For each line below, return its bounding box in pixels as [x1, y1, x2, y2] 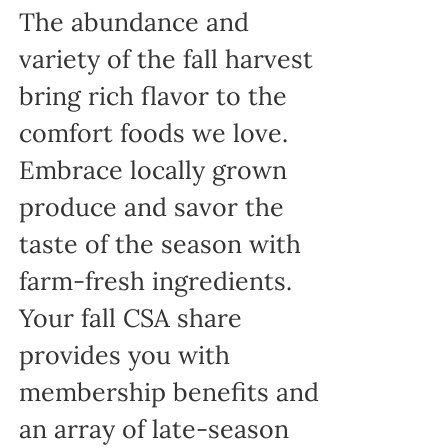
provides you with [18, 339, 230, 372]
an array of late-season [18, 413, 289, 446]
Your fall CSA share [18, 302, 242, 335]
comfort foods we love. [18, 117, 288, 150]
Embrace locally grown [18, 154, 287, 187]
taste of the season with [18, 228, 301, 261]
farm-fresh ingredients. [18, 265, 292, 298]
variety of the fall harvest [18, 43, 313, 76]
